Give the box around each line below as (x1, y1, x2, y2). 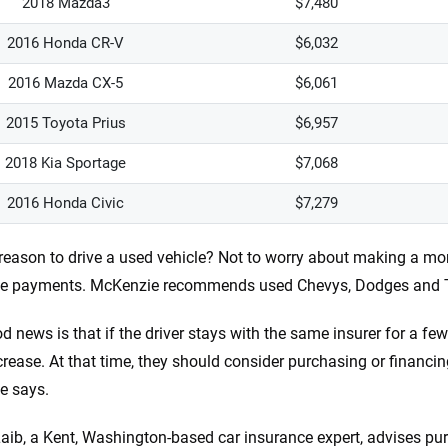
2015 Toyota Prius (5, 114, 126, 132)
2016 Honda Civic (7, 194, 124, 212)
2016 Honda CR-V (7, 34, 124, 52)
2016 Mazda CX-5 (8, 74, 123, 92)
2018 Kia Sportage (5, 154, 126, 172)
